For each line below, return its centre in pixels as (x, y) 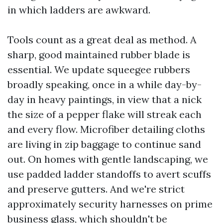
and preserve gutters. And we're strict (96, 189)
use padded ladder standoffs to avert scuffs (109, 174)
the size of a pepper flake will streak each (105, 114)
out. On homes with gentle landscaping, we (108, 159)
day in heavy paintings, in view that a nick (105, 99)
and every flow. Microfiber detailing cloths (106, 129)
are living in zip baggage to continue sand (104, 144)
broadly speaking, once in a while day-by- (105, 84)
